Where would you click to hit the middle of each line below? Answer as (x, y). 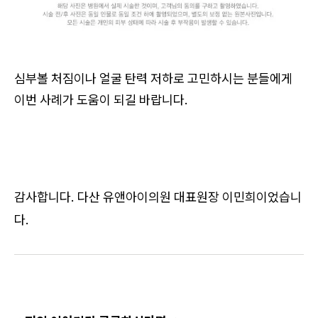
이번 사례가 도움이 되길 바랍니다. (101, 99)
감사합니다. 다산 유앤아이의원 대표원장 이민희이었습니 (158, 197)
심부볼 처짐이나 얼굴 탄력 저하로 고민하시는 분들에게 (153, 78)
